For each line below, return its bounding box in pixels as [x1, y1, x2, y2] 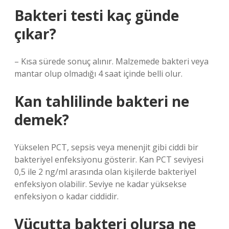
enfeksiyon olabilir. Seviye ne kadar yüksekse [14, 178, 187, 190]
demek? [14, 110, 69, 129]
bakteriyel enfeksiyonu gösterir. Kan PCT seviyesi [14, 154, 203, 165]
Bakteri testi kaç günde [14, 6, 179, 25]
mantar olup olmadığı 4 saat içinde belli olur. [14, 68, 182, 79]
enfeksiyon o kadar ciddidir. [14, 191, 119, 202]
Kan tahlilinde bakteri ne [14, 91, 189, 111]
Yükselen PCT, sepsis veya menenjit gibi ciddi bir [14, 142, 198, 153]
